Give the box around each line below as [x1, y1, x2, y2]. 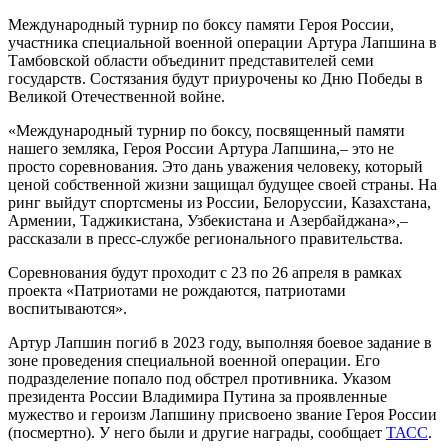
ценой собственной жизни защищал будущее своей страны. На [8, 175, 437, 193]
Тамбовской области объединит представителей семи [8, 51, 374, 69]
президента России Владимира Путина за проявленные [8, 387, 387, 405]
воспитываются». [8, 299, 127, 317]
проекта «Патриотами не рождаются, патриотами [8, 281, 346, 299]
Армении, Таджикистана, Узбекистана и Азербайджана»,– [8, 211, 408, 229]
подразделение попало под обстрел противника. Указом [8, 369, 391, 387]
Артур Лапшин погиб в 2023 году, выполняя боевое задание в [8, 333, 432, 351]
